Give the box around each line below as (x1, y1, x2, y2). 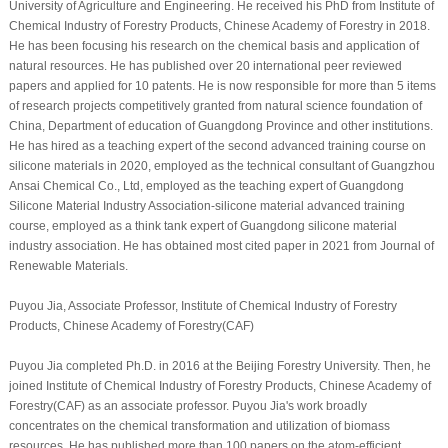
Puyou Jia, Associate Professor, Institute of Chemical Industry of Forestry (8, 298, 397, 313)
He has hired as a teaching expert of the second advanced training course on (8, 138, 426, 153)
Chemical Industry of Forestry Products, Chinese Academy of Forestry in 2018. (8, 18, 430, 33)
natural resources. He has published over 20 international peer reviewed (8, 58, 402, 73)
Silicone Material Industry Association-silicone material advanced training (8, 198, 405, 213)
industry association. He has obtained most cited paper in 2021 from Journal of (8, 238, 434, 253)
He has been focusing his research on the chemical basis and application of (8, 38, 419, 53)
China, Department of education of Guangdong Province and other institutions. (8, 118, 433, 133)
